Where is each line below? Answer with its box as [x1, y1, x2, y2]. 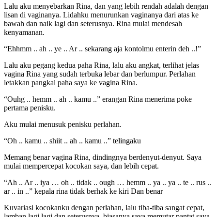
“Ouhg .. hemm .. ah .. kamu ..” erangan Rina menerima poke [4, 95, 192, 104]
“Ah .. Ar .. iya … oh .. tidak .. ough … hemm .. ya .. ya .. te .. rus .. [4, 178, 211, 187]
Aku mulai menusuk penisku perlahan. [4, 120, 122, 129]
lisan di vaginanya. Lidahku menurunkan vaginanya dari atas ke [4, 11, 199, 19]
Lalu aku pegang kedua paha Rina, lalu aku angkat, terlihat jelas [4, 61, 199, 70]
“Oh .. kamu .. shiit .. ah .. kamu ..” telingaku [4, 137, 141, 145]
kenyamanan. [4, 28, 45, 37]
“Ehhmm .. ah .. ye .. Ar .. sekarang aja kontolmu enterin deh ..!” [4, 45, 201, 53]
